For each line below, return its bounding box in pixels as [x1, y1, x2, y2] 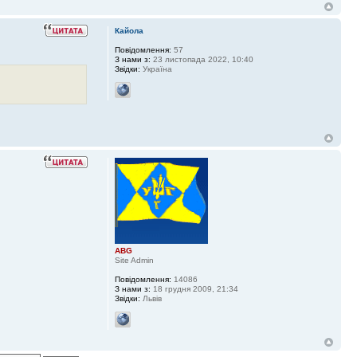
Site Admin [114, 256, 154, 265]
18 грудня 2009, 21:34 [150, 284, 238, 294]
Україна [139, 64, 172, 73]
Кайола [114, 25, 143, 35]
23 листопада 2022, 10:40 [150, 54, 253, 64]
